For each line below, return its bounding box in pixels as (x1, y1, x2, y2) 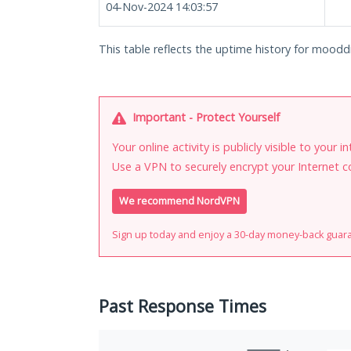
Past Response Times (99, 295, 266, 318)
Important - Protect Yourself (129, 110, 280, 125)
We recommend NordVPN (119, 194, 240, 208)
